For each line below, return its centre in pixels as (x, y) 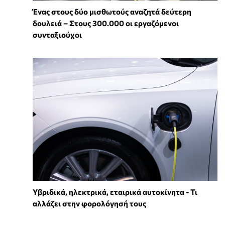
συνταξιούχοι (57, 35)
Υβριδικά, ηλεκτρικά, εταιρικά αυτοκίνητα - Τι (115, 192)
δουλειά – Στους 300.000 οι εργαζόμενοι (106, 23)
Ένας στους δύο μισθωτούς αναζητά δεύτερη (112, 12)
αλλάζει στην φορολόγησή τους (89, 204)
